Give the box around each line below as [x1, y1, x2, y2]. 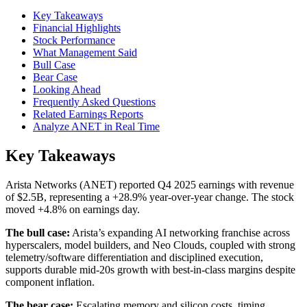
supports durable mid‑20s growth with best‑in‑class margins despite [5, 264, 295, 276]
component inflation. [5, 276, 95, 288]
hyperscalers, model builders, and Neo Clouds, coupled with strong [5, 239, 295, 251]
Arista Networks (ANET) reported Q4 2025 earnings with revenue [5, 179, 294, 191]
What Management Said [33, 47, 137, 59]
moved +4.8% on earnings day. [5, 204, 140, 216]
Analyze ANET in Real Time [33, 121, 160, 133]
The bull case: [5, 227, 70, 239]
